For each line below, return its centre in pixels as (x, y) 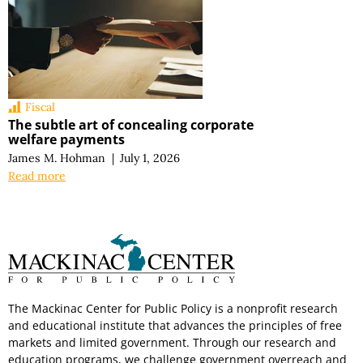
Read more (37, 176)
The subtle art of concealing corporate (131, 124)
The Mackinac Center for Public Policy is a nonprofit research (173, 308)
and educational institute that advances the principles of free (175, 325)
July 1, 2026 (150, 158)
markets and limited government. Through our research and (172, 342)
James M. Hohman (57, 158)
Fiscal (41, 107)
